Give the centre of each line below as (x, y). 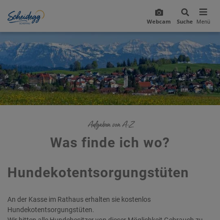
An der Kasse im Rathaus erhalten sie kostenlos (79, 200)
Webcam (159, 21)
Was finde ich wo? (110, 143)
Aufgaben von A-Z (110, 125)
